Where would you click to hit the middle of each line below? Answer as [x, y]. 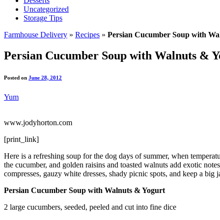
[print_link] [21, 139]
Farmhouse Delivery [36, 34]
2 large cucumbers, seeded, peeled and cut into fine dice [90, 207]
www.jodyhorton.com [38, 122]
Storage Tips [43, 18]
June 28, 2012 [45, 77]
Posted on [16, 77]
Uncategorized [46, 9]
